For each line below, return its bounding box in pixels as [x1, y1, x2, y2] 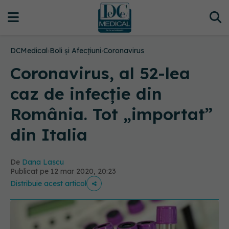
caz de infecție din [10, 83, 162, 104]
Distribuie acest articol [10, 179, 86, 188]
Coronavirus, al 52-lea [10, 63, 190, 83]
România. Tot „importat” [10, 104, 213, 124]
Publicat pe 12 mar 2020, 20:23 [10, 167, 116, 176]
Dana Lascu [22, 157, 64, 167]
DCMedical [10, 46, 48, 55]
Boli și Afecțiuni [50, 46, 101, 55]
